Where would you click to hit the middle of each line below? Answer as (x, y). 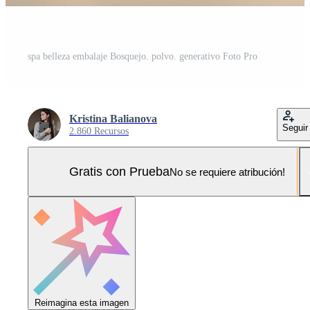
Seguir (295, 128)
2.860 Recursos (99, 131)
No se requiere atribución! (227, 172)
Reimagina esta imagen (82, 303)
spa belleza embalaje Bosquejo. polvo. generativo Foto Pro (143, 57)
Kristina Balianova (113, 119)
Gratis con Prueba (119, 171)
